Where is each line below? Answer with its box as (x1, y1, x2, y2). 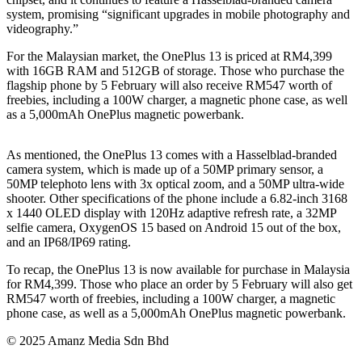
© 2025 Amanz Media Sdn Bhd (6, 334, 169, 347)
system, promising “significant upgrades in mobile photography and (6, 7, 350, 21)
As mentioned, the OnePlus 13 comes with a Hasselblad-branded (6, 148, 337, 162)
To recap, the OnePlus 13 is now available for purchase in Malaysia (6, 263, 350, 276)
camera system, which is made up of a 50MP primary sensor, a (6, 162, 323, 176)
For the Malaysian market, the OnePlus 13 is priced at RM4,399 (6, 49, 332, 63)
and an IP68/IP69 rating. (6, 235, 131, 249)
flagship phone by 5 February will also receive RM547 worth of (6, 78, 332, 92)
